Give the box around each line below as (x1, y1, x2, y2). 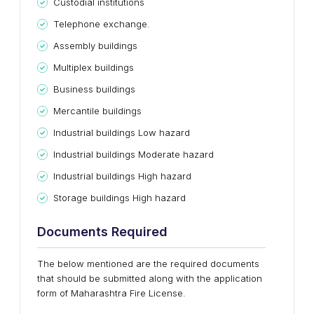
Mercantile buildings (53, 105, 142, 116)
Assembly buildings (53, 40, 137, 51)
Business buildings (53, 83, 135, 95)
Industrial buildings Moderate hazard (53, 149, 214, 160)
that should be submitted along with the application (37, 273, 262, 284)
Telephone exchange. (53, 18, 150, 29)
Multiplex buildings (53, 62, 134, 73)
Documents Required (37, 224, 168, 239)
